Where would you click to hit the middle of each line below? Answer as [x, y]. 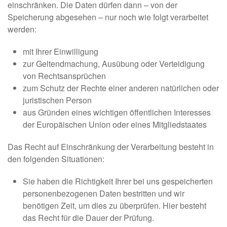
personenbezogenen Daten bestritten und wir [104, 194]
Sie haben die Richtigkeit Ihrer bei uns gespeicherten [118, 181]
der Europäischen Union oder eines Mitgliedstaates [115, 125]
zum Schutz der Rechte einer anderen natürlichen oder [121, 88]
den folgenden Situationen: [56, 159]
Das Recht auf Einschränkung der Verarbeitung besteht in [111, 147]
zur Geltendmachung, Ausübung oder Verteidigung [114, 64]
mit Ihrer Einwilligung [61, 52]
